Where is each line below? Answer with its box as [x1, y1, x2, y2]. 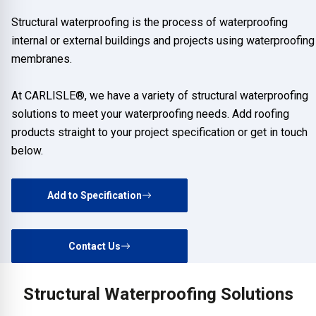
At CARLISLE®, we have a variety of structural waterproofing [11, 88, 308, 102]
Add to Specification [47, 189, 142, 201]
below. [11, 143, 43, 157]
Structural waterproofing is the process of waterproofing [11, 15, 288, 29]
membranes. [11, 51, 72, 66]
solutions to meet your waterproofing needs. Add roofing [11, 107, 289, 121]
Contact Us [68, 240, 121, 252]
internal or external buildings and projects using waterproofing [11, 33, 315, 47]
